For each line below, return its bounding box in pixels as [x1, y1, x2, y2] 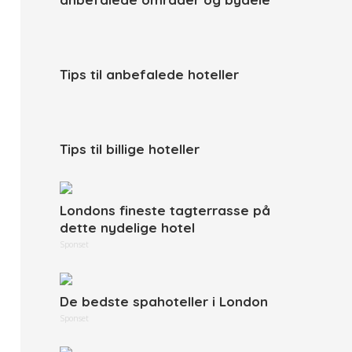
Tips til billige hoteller [60, 141, 200, 157]
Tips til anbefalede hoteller [60, 66, 239, 82]
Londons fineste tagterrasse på [60, 202, 270, 218]
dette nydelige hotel [60, 219, 195, 236]
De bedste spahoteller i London [60, 293, 268, 310]
